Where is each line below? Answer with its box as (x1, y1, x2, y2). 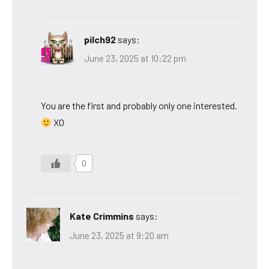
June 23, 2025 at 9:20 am (70, 229, 169, 241)
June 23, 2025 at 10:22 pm (84, 53, 186, 64)
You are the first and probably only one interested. (41, 100, 237, 112)
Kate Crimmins (70, 210, 134, 222)
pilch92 (84, 33, 116, 45)
